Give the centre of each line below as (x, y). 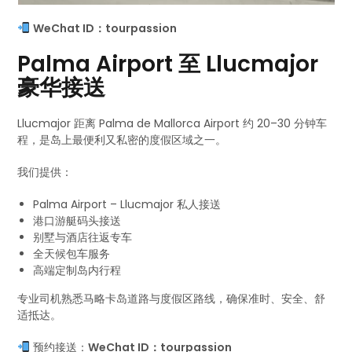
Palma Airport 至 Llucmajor (168, 64)
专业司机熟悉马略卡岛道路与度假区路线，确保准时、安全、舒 (172, 299)
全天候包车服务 (72, 254)
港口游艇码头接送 (77, 221)
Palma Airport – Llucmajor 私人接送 (127, 204)
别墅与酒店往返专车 (83, 237)
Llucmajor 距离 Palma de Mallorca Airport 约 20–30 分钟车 (172, 123)
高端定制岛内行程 (77, 270)
